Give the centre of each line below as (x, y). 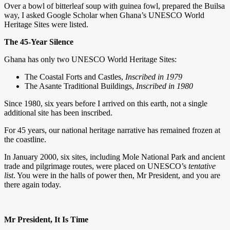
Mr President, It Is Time (46, 219)
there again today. (33, 184)
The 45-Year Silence (39, 42)
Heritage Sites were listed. (46, 24)
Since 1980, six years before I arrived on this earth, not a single (106, 103)
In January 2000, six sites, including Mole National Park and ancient (114, 157)
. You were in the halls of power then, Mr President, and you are (117, 175)
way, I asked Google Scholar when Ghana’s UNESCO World (104, 15)
